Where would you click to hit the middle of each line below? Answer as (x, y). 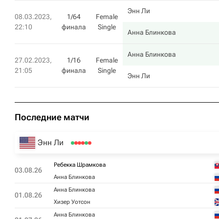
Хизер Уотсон (72, 202)
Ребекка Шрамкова (80, 165)
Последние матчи (52, 117)
